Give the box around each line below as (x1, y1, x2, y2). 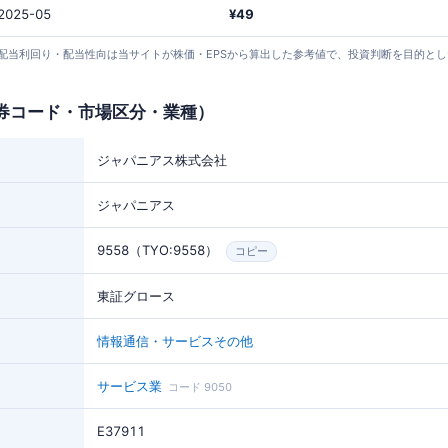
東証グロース (97, 287, 175, 304)
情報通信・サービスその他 (97, 332, 253, 349)
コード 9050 (168, 379, 232, 394)
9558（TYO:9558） (97, 241, 218, 258)
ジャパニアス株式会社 (97, 151, 227, 168)
